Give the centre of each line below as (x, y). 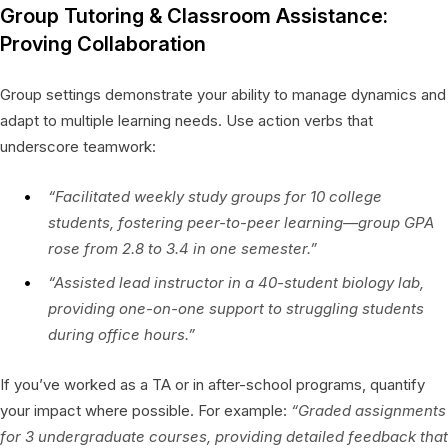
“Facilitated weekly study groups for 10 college (215, 196)
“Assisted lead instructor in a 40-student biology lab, (236, 282)
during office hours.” (121, 334)
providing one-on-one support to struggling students (236, 308)
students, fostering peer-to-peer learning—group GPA (241, 222)
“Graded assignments (368, 410)
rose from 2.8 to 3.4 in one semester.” (182, 248)
